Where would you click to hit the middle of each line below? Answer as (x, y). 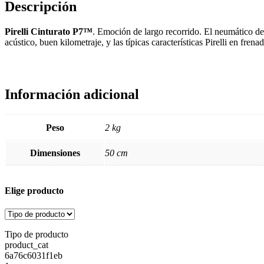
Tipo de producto (37, 235)
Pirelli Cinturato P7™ (49, 32)
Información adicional (72, 95)
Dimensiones (55, 153)
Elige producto (35, 191)
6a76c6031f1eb (34, 256)
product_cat (27, 245)
